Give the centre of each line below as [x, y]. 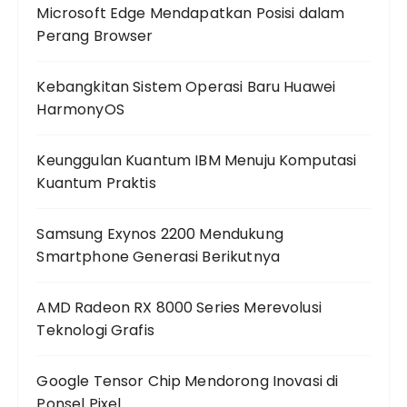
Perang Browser [95, 36]
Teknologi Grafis [95, 330]
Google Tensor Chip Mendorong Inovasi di [188, 381]
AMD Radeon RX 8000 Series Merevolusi [179, 308]
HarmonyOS [80, 109]
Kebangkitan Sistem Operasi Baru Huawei [186, 87]
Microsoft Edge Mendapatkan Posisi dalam [191, 13]
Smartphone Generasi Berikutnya [158, 257]
